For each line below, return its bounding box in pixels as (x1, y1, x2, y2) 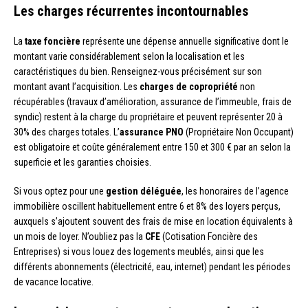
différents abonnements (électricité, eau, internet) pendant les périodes (14, 261, 291, 272)
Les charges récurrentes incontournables (14, 2, 248, 19)
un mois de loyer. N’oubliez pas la (14, 230, 145, 242)
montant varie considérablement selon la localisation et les (14, 50, 245, 62)
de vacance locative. (14, 276, 93, 287)
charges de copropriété (140, 80, 238, 92)
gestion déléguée (106, 185, 181, 197)
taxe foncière (25, 35, 80, 47)
